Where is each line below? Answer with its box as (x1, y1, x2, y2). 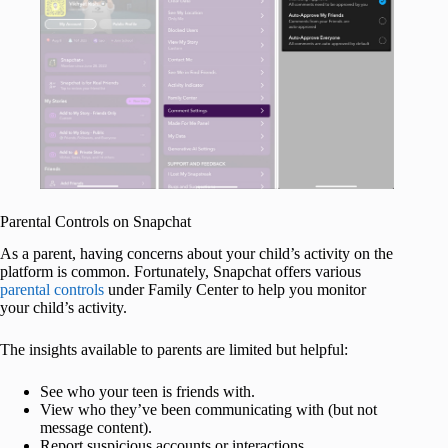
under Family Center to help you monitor (104, 281, 366, 299)
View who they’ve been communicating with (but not (40, 401, 377, 419)
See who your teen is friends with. (40, 383, 255, 401)
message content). (40, 419, 152, 437)
